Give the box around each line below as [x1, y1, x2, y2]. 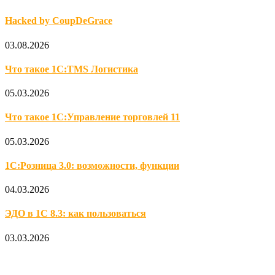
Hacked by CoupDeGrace [5, 15, 112, 26]
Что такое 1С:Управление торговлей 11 [5, 112, 180, 123]
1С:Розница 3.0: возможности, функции [5, 160, 179, 171]
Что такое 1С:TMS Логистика [5, 63, 138, 74]
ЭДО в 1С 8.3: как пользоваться [5, 208, 146, 219]
